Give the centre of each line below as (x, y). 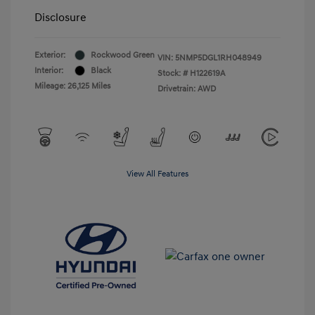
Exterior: (50, 55)
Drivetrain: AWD (187, 89)
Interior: (49, 70)
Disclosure (60, 17)
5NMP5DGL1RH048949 (218, 58)
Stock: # (173, 73)
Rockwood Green (123, 55)
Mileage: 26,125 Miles (72, 86)
